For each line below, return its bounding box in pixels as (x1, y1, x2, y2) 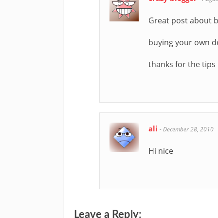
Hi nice (148, 145, 173, 156)
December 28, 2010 (163, 125, 214, 133)
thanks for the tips (148, 58, 216, 70)
